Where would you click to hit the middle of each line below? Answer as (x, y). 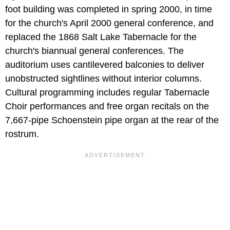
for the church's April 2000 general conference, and (109, 23)
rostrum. (22, 134)
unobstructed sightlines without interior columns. (103, 78)
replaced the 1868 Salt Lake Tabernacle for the (101, 37)
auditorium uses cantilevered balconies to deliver (105, 64)
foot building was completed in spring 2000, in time (109, 9)
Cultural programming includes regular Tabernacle (107, 92)
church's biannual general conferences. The (94, 51)
